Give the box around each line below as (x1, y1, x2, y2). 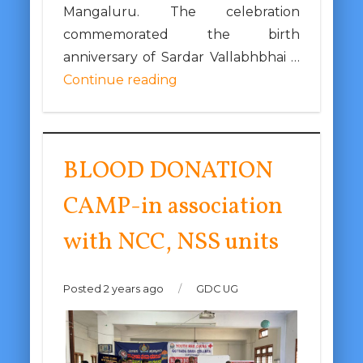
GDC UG (193, 282, 238, 295)
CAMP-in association (62, 190, 283, 224)
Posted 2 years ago (62, 282, 166, 295)
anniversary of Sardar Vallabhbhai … (62, 49, 301, 65)
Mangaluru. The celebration (62, 3, 301, 19)
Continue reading (62, 71, 177, 88)
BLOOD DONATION (62, 154, 273, 188)
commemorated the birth (62, 26, 301, 42)
